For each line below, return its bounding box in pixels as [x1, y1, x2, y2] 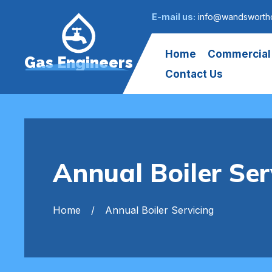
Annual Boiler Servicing [105, 203, 214, 216]
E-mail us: [152, 11, 195, 22]
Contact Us [165, 68, 223, 80]
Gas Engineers [24, 53, 133, 72]
